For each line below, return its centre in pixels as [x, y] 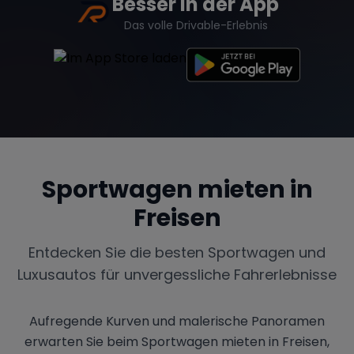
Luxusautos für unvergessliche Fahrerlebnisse [177, 274]
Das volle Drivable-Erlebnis [196, 25]
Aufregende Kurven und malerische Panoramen [177, 321]
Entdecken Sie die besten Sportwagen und [177, 252]
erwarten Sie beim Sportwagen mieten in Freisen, [177, 341]
